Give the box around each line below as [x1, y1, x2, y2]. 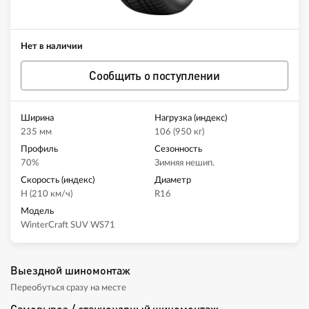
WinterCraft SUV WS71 [21, 221, 115, 230]
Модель [21, 207, 54, 217]
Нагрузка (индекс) [154, 114, 227, 123]
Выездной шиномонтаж [10, 263, 131, 277]
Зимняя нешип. [154, 159, 215, 168]
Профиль [21, 145, 58, 154]
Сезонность [154, 145, 202, 154]
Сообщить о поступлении [89, 68, 220, 83]
